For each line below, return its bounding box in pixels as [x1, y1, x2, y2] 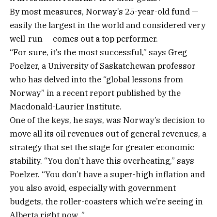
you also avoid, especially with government [10, 183, 176, 194]
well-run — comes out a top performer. [10, 33, 158, 45]
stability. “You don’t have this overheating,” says [10, 155, 194, 167]
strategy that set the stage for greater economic [10, 142, 194, 153]
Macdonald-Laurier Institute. [10, 101, 122, 112]
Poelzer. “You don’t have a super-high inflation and [10, 169, 205, 180]
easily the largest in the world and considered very [10, 20, 205, 31]
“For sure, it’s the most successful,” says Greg [10, 47, 187, 58]
